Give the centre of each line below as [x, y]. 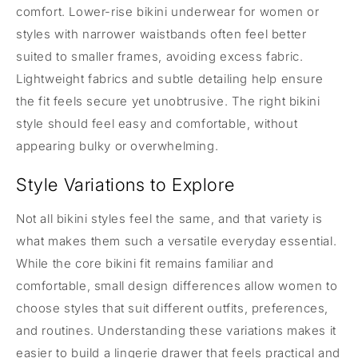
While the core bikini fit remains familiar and [145, 263]
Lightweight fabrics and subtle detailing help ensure [170, 78]
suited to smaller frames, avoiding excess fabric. [160, 56]
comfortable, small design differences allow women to [177, 285]
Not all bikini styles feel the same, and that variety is [169, 218]
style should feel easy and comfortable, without [157, 123]
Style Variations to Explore [125, 184]
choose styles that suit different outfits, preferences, [173, 308]
